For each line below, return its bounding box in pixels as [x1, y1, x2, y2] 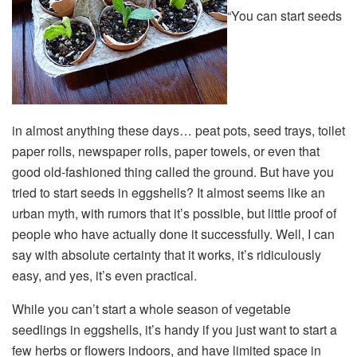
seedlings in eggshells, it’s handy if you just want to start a [12, 320, 337, 339]
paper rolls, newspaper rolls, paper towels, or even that [12, 142, 320, 161]
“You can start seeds [227, 6, 342, 25]
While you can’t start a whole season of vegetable [12, 300, 291, 319]
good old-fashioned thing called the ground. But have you [12, 163, 334, 182]
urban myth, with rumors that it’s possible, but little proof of [12, 204, 336, 223]
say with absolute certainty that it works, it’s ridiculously [12, 245, 321, 265]
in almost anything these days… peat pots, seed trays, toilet [12, 121, 345, 140]
